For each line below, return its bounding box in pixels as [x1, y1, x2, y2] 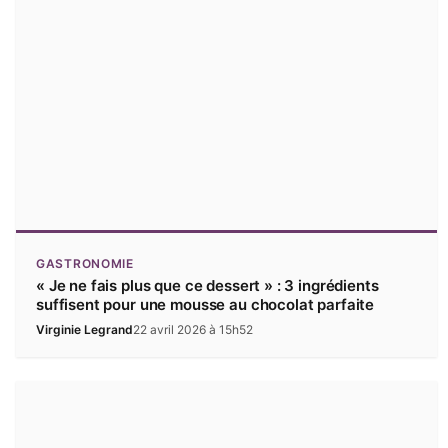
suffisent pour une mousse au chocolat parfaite [36, 295, 375, 315]
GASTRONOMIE [36, 256, 134, 272]
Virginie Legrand [36, 322, 133, 338]
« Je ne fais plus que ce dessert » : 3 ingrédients [36, 276, 379, 296]
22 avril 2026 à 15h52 [133, 322, 253, 338]
